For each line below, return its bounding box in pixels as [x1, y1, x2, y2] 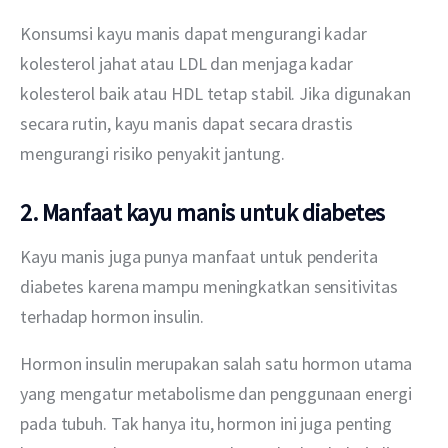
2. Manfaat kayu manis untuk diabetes [20, 197, 385, 229]
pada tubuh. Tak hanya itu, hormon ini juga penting [20, 411, 397, 435]
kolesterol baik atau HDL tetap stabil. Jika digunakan [20, 81, 415, 105]
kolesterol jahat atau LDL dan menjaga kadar [20, 51, 357, 75]
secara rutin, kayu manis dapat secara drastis [20, 111, 357, 135]
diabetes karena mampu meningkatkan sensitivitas [20, 274, 402, 298]
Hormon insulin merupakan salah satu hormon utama [20, 351, 417, 375]
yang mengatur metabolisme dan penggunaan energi [20, 381, 416, 405]
